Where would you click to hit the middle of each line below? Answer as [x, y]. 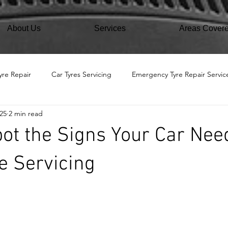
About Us [24, 28]
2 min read [26, 113]
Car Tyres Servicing [81, 74]
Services [110, 28]
